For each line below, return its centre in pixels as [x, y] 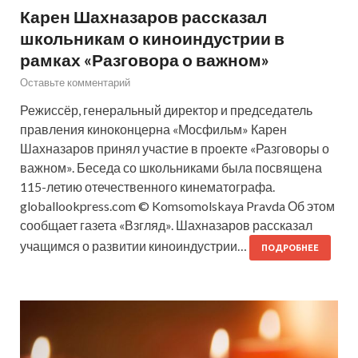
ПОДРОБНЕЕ [290, 248]
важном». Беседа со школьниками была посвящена [171, 168]
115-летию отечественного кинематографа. [147, 187]
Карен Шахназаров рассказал [143, 17]
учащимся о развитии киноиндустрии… [135, 246]
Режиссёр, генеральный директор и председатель [166, 110]
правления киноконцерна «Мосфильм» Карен [153, 129]
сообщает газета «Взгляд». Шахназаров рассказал [166, 225]
